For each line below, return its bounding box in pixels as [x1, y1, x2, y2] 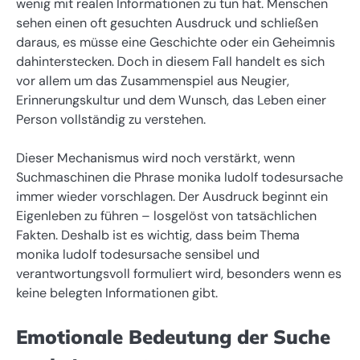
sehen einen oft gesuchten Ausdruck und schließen [16, 14, 318, 31]
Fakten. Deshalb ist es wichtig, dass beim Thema [16, 226, 300, 243]
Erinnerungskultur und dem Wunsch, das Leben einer [16, 91, 326, 108]
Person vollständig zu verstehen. [16, 110, 206, 128]
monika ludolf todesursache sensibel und [16, 245, 260, 263]
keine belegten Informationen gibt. [16, 284, 218, 301]
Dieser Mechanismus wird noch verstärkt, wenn [16, 149, 295, 166]
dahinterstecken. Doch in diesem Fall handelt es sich [16, 52, 325, 70]
